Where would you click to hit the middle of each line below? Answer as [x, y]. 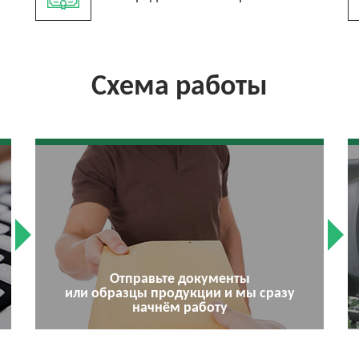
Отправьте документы [179, 279]
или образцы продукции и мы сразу [179, 294]
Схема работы [179, 87]
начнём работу [179, 308]
